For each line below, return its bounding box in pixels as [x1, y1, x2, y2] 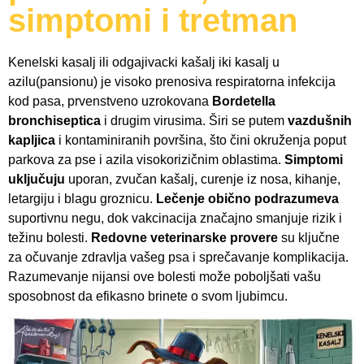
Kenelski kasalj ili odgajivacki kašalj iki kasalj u [8, 55, 279, 69]
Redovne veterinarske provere [91, 231, 278, 245]
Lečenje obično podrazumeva [156, 192, 339, 206]
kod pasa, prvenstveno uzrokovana [8, 94, 212, 108]
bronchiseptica [8, 114, 101, 128]
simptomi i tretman [8, 2, 297, 38]
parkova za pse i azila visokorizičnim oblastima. [8, 153, 284, 167]
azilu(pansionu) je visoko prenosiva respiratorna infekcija [8, 75, 336, 89]
